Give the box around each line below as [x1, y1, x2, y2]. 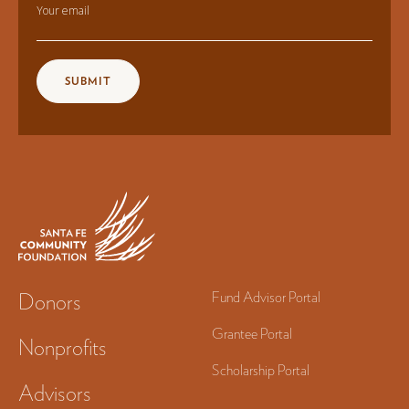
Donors [18, 288, 81, 316]
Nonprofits [18, 334, 107, 362]
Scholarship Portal [212, 362, 309, 380]
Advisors [18, 380, 91, 407]
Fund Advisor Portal [212, 288, 320, 307]
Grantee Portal [212, 325, 292, 343]
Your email [37, 3, 89, 19]
